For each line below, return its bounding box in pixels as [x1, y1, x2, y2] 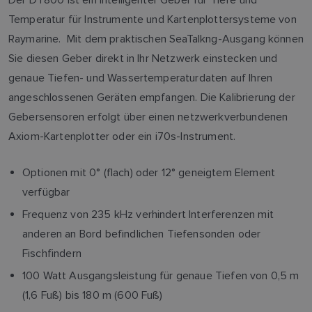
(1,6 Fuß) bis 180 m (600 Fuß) [22, 288, 163, 302]
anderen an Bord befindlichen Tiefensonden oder [22, 227, 261, 240]
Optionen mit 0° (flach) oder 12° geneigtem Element [22, 166, 276, 179]
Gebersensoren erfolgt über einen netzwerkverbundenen [8, 110, 288, 123]
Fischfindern [22, 247, 81, 260]
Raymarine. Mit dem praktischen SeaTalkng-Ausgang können [8, 32, 304, 45]
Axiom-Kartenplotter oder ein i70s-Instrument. [8, 130, 242, 143]
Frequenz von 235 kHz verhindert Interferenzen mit [22, 208, 274, 221]
